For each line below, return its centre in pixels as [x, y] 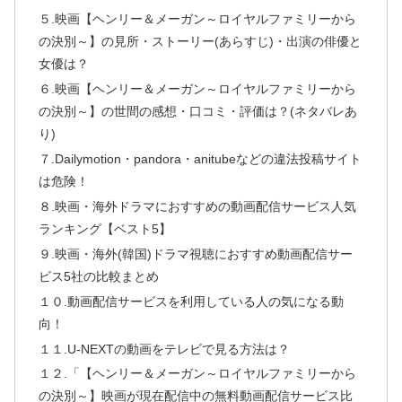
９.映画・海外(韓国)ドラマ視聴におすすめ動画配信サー [195, 253]
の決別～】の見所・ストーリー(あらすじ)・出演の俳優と [200, 42]
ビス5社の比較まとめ [98, 276]
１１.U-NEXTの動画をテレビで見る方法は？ [164, 349]
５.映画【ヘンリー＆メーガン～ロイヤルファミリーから [197, 19]
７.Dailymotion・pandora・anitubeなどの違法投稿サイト [200, 159]
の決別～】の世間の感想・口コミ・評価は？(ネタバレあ [197, 112]
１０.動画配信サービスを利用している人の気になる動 [191, 301]
